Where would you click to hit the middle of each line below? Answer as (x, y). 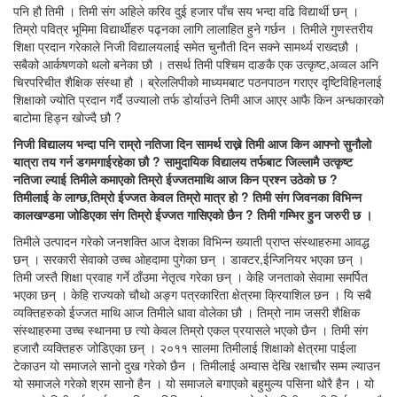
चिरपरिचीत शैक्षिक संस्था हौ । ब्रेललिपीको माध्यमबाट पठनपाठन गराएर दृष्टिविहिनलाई (198, 82)
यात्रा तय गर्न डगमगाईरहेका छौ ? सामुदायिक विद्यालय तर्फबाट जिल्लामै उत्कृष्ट (183, 162)
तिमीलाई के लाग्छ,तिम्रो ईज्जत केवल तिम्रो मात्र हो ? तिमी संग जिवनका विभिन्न (187, 197)
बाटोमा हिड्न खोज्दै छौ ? (67, 117)
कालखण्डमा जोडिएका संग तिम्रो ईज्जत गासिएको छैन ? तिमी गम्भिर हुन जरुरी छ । (193, 215)
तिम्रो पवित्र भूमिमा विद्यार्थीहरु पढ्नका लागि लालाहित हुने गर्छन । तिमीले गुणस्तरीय (193, 29)
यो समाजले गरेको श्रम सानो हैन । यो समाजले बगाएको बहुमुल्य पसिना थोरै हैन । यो (194, 383)
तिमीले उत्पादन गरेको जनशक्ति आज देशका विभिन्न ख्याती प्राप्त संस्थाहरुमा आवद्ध (191, 241)
